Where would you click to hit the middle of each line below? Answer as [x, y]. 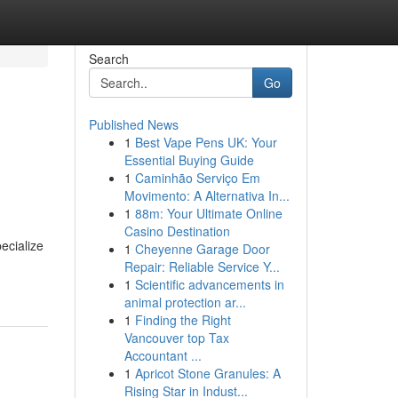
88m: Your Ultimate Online [208, 213]
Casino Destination [177, 231]
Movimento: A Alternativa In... [207, 195]
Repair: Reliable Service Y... [202, 267]
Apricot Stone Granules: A [207, 373]
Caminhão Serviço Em [197, 178]
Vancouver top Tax [176, 338]
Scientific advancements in [209, 284]
